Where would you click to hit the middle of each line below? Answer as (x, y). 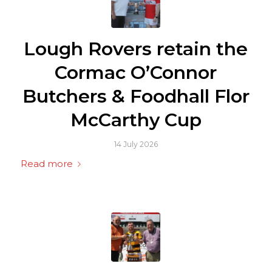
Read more (46, 164)
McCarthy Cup (136, 120)
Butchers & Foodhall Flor (136, 96)
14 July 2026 (136, 144)
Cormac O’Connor (136, 72)
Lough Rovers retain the (136, 49)
